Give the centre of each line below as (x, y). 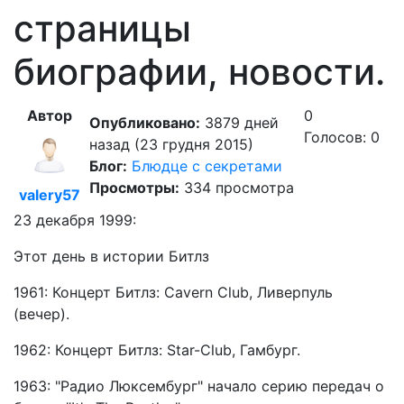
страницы (102, 28)
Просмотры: (134, 187)
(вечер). (41, 313)
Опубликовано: (145, 122)
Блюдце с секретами (207, 165)
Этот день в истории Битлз (111, 256)
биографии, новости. (199, 71)
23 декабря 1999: (75, 220)
